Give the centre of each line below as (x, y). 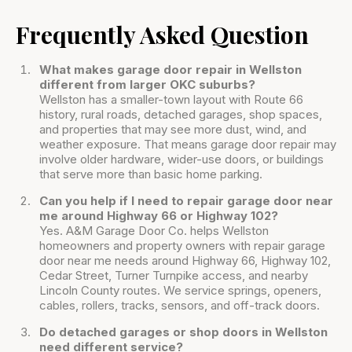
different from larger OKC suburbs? (147, 85)
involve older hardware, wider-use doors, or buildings (181, 159)
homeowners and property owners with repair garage (182, 246)
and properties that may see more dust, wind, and (173, 130)
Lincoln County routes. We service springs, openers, (180, 291)
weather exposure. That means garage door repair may (188, 145)
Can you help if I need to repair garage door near (186, 201)
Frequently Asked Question (162, 35)
